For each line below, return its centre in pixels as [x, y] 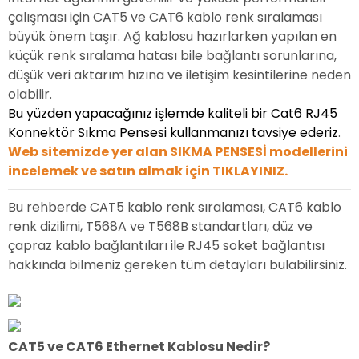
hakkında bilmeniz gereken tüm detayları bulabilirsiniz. [177, 265]
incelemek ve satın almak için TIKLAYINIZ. [148, 171]
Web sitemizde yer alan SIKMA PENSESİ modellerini [178, 152]
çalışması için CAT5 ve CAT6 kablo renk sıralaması [165, 18]
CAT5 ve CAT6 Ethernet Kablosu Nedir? [139, 347]
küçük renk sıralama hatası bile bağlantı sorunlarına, [172, 56]
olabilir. [30, 95]
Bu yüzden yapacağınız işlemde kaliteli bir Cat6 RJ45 [173, 114]
